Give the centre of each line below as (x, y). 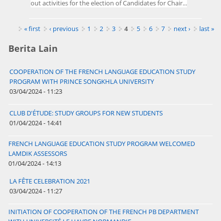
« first (32, 29)
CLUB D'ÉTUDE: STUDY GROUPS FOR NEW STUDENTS (86, 113)
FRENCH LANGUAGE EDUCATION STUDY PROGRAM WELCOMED (101, 144)
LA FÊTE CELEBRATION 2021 (50, 181)
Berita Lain (33, 49)
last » (207, 29)
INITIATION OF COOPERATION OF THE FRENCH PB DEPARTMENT (103, 212)
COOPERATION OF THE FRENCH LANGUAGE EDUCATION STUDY (102, 72)
